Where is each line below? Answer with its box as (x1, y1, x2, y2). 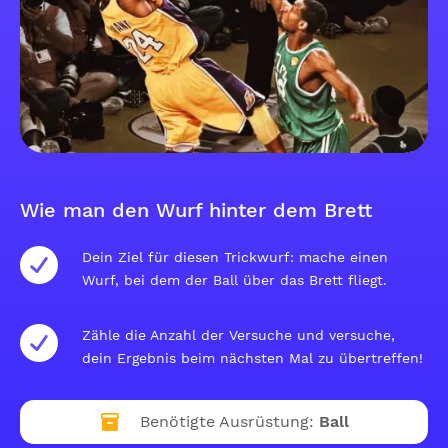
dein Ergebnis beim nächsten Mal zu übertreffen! (82, 350, 423, 366)
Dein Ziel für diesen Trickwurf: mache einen (82, 249, 388, 265)
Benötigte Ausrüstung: (139, 412, 314, 431)
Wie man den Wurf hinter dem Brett (20, 198, 372, 222)
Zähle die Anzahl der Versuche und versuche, (82, 327, 395, 343)
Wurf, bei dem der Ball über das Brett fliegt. (82, 272, 387, 288)
